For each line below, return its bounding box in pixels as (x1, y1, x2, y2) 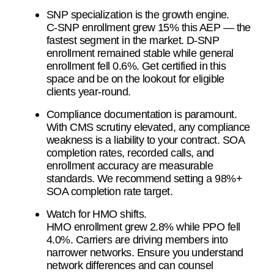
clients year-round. (46, 84, 131, 98)
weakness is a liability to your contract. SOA (46, 133, 245, 146)
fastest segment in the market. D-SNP (46, 33, 220, 46)
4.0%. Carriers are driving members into (46, 232, 228, 246)
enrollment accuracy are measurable (46, 158, 213, 172)
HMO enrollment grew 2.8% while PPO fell (46, 220, 240, 233)
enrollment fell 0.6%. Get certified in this (46, 59, 226, 72)
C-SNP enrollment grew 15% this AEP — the (46, 20, 251, 34)
